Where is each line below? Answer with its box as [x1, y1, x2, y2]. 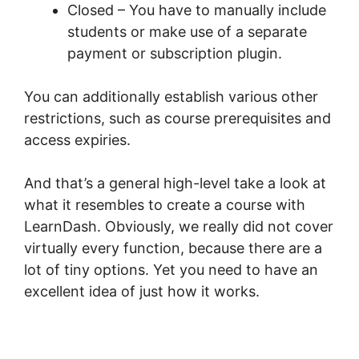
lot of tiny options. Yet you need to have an [24, 261, 318, 278]
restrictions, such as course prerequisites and [24, 110, 331, 127]
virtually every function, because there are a [24, 240, 322, 256]
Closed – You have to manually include [67, 2, 326, 18]
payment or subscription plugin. [67, 45, 282, 62]
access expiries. [24, 131, 131, 148]
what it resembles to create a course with [24, 196, 305, 213]
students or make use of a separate [67, 23, 307, 40]
